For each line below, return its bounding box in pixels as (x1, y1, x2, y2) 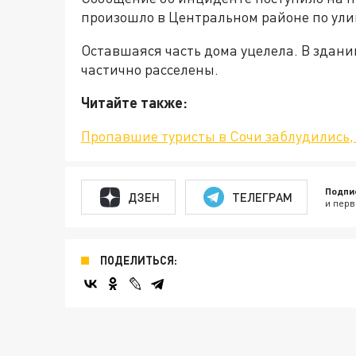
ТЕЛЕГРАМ (231, 189, 292, 204)
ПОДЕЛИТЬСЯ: (100, 253, 177, 268)
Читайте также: (81, 94, 188, 112)
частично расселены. (81, 60, 219, 79)
